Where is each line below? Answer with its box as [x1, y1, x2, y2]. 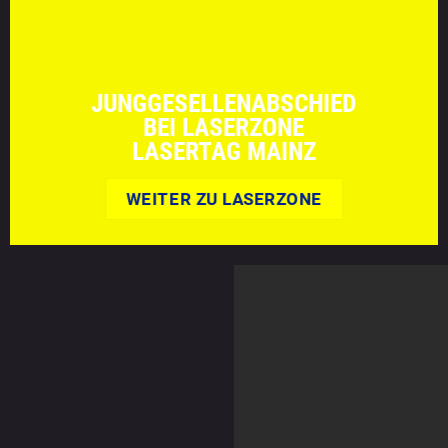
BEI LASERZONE [143, 113, 305, 143]
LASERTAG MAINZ [131, 137, 316, 167]
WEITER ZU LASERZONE [126, 188, 322, 209]
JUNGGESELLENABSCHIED [91, 89, 357, 119]
